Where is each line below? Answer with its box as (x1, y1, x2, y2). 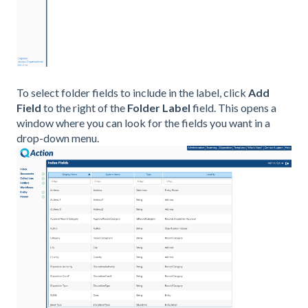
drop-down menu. (16, 131, 99, 145)
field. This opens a (190, 101, 276, 115)
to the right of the (41, 101, 127, 115)
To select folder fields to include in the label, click (16, 86, 248, 100)
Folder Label (127, 101, 190, 115)
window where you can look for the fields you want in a (16, 116, 270, 130)
